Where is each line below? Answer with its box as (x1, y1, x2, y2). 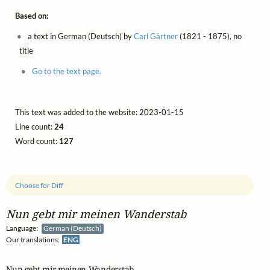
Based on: (15, 11, 48, 21)
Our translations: (6, 235, 62, 245)
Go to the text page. (31, 66, 101, 77)
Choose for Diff (15, 180, 64, 190)
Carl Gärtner (134, 31, 178, 42)
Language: (6, 224, 42, 233)
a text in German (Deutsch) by (26, 31, 134, 42)
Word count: (15, 136, 59, 146)
